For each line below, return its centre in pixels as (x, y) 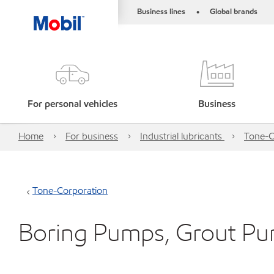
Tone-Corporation (70, 191)
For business (92, 136)
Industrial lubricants (182, 136)
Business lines (161, 12)
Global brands (234, 12)
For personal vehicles (72, 104)
